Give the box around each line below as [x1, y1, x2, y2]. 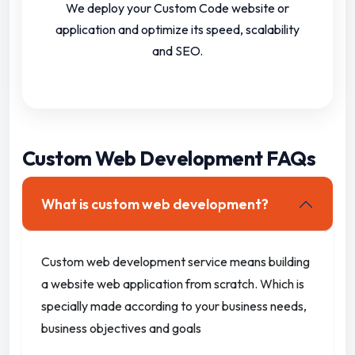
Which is [260, 276, 304, 292]
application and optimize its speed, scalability [55, 21, 300, 38]
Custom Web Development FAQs [22, 146, 316, 172]
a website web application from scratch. [41, 276, 260, 292]
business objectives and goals [41, 320, 201, 337]
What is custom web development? [41, 195, 269, 214]
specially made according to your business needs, [41, 298, 307, 315]
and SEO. [152, 43, 203, 59]
